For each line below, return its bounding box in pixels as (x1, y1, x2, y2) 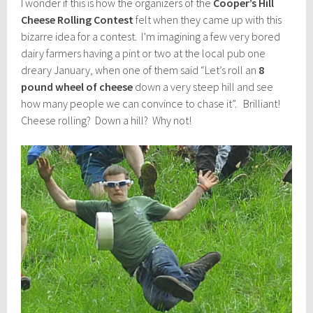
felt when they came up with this (133, 13, 282, 27)
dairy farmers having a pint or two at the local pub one (21, 46, 266, 61)
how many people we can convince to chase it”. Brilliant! (21, 96, 283, 111)
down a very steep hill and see (133, 80, 274, 94)
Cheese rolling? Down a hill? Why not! (21, 113, 192, 128)
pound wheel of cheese (21, 80, 133, 94)
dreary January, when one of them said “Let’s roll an (21, 63, 259, 78)
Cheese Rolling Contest (21, 13, 134, 27)
